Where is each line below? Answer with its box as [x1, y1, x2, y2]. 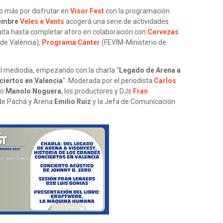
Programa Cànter [42, 38, 100, 46]
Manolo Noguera [5, 87, 61, 95]
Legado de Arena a [119, 66, 181, 74]
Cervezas [147, 28, 179, 36]
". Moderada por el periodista [63, 77, 154, 85]
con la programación [104, 7, 170, 15]
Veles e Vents [20, 17, 64, 25]
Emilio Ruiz [54, 98, 91, 106]
